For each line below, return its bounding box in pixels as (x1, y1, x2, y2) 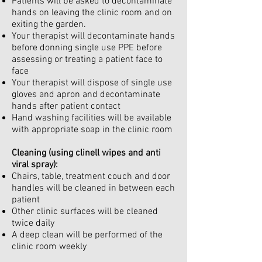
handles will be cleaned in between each (12, 182, 175, 194)
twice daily (12, 218, 54, 229)
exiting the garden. (12, 19, 86, 30)
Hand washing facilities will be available (12, 112, 171, 124)
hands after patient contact (12, 101, 120, 112)
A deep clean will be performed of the (12, 229, 163, 241)
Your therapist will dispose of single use (12, 77, 172, 89)
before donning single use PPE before (12, 42, 162, 54)
